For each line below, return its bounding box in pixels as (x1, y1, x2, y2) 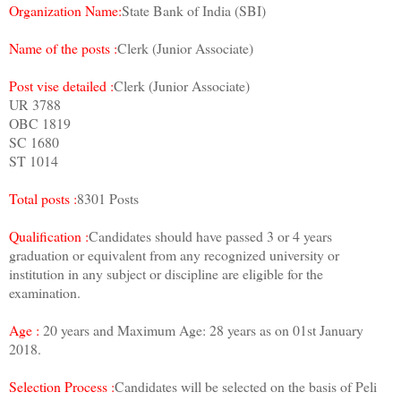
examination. (9, 283, 81, 303)
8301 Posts (77, 189, 139, 209)
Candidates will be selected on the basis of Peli (115, 377, 377, 397)
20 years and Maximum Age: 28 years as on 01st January (43, 320, 363, 340)
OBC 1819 (9, 114, 71, 133)
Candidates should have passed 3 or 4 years (89, 226, 332, 246)
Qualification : (9, 226, 89, 246)
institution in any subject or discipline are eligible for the (9, 264, 323, 284)
